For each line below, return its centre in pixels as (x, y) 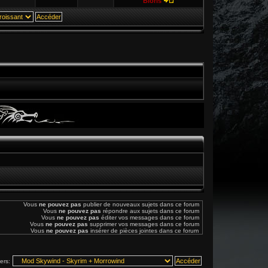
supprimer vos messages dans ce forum (144, 224)
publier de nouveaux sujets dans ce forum (140, 204)
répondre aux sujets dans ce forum (150, 211)
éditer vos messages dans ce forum (149, 217)
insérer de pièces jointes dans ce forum (144, 231)
